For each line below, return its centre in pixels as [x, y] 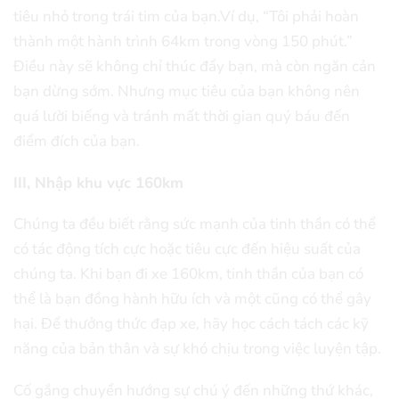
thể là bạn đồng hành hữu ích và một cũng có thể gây [192, 299]
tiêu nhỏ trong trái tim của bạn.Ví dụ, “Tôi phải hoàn [186, 17]
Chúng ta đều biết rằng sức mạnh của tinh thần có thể [195, 224]
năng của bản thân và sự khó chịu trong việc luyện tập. [197, 349]
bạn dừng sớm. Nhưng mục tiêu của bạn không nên [187, 92]
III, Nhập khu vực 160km [98, 183]
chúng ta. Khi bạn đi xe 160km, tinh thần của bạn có [188, 274]
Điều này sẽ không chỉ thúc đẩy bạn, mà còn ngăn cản [195, 67]
